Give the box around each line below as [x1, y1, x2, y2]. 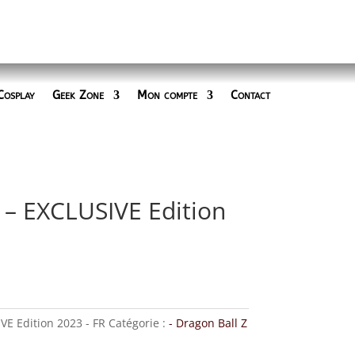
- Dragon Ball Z [168, 315, 247, 330]
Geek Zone [52, 88, 104, 102]
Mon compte [137, 88, 197, 102]
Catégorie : [108, 315, 169, 330]
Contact [231, 88, 270, 102]
